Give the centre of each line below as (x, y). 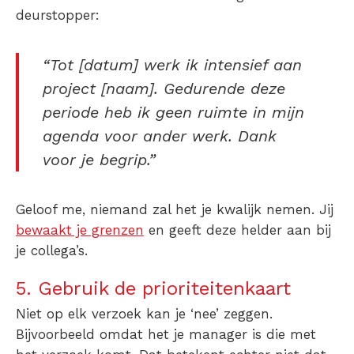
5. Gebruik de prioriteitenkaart (153, 289)
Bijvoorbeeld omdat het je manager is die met (166, 335)
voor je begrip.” (99, 160)
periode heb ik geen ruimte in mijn (173, 113)
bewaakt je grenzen (80, 230)
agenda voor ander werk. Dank (160, 136)
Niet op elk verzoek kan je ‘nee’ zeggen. (144, 314)
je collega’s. (54, 251)
